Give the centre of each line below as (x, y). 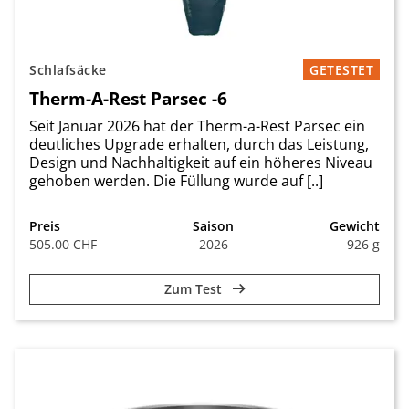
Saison (213, 226)
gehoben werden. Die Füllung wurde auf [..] (176, 181)
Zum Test (194, 289)
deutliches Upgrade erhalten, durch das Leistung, (199, 144)
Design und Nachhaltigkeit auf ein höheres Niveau (201, 163)
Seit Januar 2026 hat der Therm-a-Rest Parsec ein (197, 126)
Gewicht (355, 226)
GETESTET (341, 70)
